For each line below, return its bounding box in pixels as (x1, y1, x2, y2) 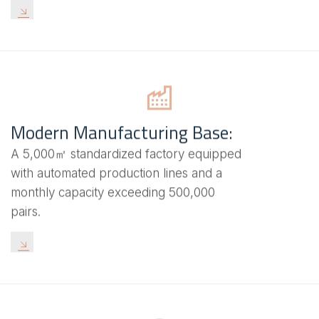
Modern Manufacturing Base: (11, 119, 233, 147)
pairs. (11, 204, 41, 219)
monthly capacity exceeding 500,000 (11, 185, 215, 200)
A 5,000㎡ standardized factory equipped (11, 147, 241, 162)
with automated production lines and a (11, 166, 222, 181)
